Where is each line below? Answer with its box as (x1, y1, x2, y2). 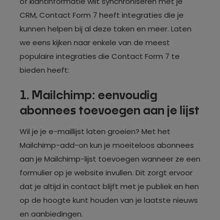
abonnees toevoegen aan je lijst (20, 105, 199, 117)
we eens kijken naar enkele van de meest (20, 37, 170, 48)
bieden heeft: (20, 65, 69, 75)
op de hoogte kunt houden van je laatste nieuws (20, 194, 198, 205)
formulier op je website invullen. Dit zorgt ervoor (20, 167, 192, 178)
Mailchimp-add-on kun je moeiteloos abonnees (20, 139, 194, 150)
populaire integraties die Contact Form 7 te (20, 51, 180, 61)
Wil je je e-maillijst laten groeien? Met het (20, 126, 170, 137)
